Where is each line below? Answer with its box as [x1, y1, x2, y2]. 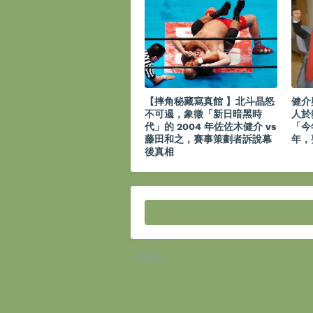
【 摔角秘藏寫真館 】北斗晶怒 [145, 96, 275, 108]
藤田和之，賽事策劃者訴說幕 [145, 133, 272, 145]
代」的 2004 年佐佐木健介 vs [145, 121, 276, 133]
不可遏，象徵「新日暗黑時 [145, 108, 262, 120]
